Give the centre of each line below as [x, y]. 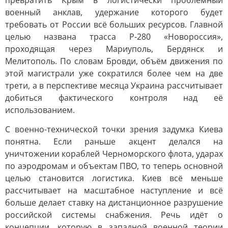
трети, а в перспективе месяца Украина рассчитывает [114, 85]
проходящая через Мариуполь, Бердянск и [114, 49]
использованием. [40, 110]
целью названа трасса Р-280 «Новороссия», [114, 37]
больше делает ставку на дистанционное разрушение [114, 203]
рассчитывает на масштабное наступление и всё [114, 190]
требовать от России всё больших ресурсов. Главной [114, 24]
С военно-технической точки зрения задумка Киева [114, 129]
